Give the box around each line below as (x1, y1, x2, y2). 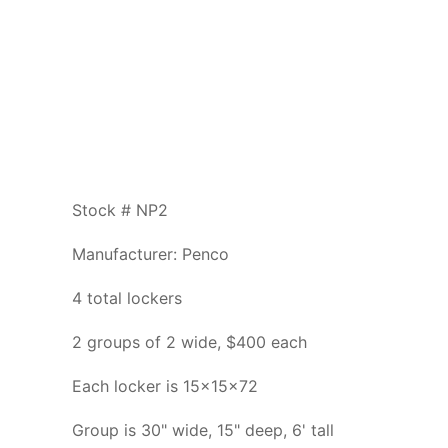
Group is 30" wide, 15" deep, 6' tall (72, 420, 334, 441)
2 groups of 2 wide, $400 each (72, 332, 307, 353)
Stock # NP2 (72, 200, 168, 221)
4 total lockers (72, 288, 182, 309)
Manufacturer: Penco (72, 244, 229, 265)
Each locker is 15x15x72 (72, 376, 258, 397)
